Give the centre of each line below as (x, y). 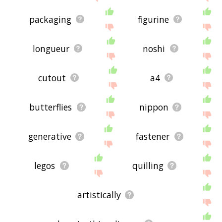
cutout (52, 78)
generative (50, 136)
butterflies (51, 107)
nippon (154, 107)
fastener (153, 136)
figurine (153, 19)
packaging (50, 19)
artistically (99, 194)
